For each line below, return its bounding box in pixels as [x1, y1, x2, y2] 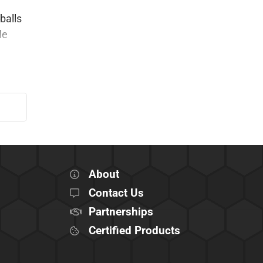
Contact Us [88, 186, 144, 200]
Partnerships [88, 205, 153, 218]
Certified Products [88, 224, 180, 237]
